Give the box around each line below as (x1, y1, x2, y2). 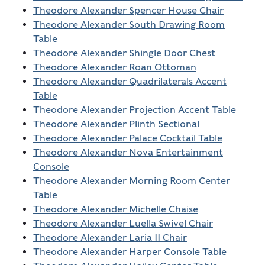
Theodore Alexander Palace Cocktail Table (33, 132, 222, 144)
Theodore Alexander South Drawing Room (33, 19, 225, 31)
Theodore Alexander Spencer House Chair (33, 5, 224, 17)
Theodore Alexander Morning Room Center (33, 175, 230, 187)
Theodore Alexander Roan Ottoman (33, 62, 196, 73)
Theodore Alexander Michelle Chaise (33, 203, 198, 215)
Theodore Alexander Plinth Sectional (33, 118, 199, 130)
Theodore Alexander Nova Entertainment (33, 147, 223, 159)
